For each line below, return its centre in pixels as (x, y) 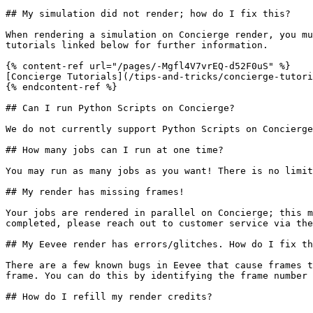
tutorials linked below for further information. (137, 45)
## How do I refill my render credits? (109, 297)
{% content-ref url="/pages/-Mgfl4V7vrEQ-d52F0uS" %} (148, 66)
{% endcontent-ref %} (61, 87)
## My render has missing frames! (95, 192)
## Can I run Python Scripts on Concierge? (120, 108)
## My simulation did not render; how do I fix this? (148, 14)
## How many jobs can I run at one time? (115, 150)
